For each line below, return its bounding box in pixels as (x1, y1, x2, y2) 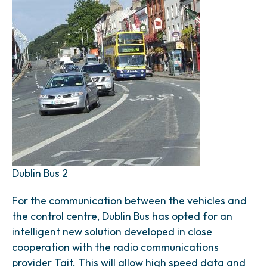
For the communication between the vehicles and (12, 194, 247, 207)
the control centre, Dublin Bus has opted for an (12, 209, 232, 223)
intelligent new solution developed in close (12, 225, 212, 238)
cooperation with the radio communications (12, 240, 219, 254)
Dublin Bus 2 (12, 166, 68, 180)
